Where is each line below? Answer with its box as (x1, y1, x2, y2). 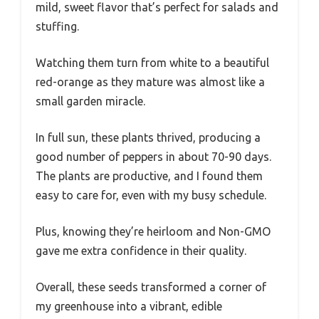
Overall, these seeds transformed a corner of (36, 281, 266, 294)
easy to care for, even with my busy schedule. (36, 189, 266, 202)
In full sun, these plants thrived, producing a (36, 131, 261, 145)
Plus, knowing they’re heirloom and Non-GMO (36, 225, 271, 239)
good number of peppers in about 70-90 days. (36, 150, 271, 164)
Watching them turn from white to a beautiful (36, 56, 269, 70)
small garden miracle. (36, 95, 145, 108)
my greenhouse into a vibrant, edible (36, 300, 222, 313)
